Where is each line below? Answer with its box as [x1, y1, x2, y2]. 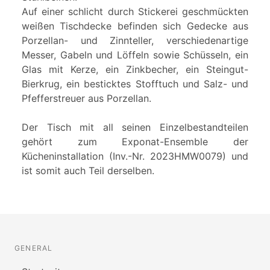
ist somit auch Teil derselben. [22, 165, 154, 177]
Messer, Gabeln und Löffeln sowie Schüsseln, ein [22, 49, 248, 61]
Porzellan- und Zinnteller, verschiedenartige [22, 34, 248, 47]
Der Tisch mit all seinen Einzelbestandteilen [22, 121, 248, 134]
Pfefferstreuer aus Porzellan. [22, 92, 151, 105]
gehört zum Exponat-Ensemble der [22, 136, 248, 148]
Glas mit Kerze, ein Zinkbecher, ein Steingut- [22, 63, 248, 76]
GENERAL [14, 243, 53, 253]
